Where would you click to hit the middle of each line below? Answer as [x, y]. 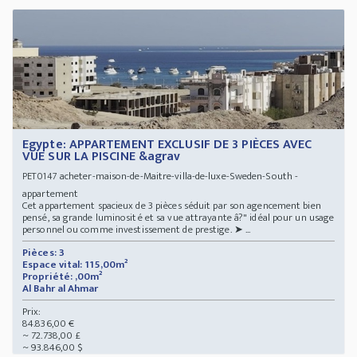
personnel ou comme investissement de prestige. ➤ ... [137, 229]
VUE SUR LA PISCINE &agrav [102, 156]
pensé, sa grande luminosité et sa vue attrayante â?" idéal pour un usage [178, 217]
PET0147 [40, 176]
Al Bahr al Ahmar [62, 288]
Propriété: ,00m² [63, 276]
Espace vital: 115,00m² [75, 264]
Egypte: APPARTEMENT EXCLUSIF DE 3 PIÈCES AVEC [167, 144]
